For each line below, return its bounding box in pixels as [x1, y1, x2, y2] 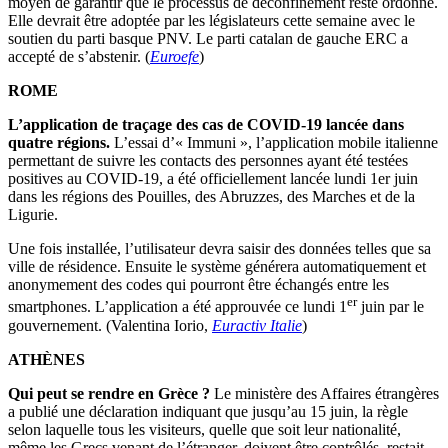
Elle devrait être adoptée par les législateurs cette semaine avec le [8, 12, 415, 30]
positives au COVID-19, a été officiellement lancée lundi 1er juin [8, 170, 418, 188]
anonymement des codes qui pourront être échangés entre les [8, 276, 389, 294]
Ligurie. [8, 206, 58, 224]
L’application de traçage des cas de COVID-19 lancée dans [8, 116, 404, 134]
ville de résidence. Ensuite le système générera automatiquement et [8, 258, 426, 276]
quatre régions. [8, 134, 110, 152]
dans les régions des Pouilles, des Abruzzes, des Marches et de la [8, 188, 415, 206]
